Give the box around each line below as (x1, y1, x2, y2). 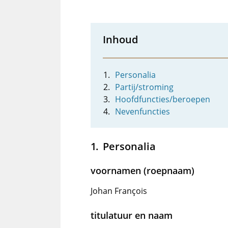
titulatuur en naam (91, 209, 173, 221)
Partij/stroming (115, 81, 174, 93)
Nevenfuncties (115, 106, 170, 117)
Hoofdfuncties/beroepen (115, 94, 210, 105)
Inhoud (103, 32, 138, 46)
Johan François (91, 185, 147, 196)
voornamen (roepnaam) (91, 164, 194, 177)
